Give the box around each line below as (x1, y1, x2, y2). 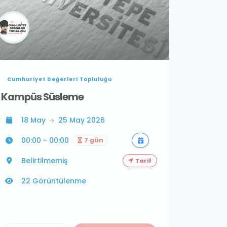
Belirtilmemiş (21, 156, 67, 166)
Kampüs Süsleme (1, 90, 84, 104)
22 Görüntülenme (21, 176, 86, 186)
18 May (21, 115, 48, 126)
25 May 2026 (56, 115, 105, 126)
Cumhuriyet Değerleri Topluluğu (7, 76, 112, 83)
